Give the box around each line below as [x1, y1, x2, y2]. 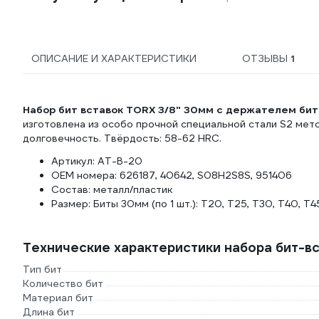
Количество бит [23, 277, 103, 291]
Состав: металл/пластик [51, 183, 172, 197]
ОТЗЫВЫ [241, 52, 291, 66]
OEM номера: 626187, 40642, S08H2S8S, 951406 [51, 169, 292, 182]
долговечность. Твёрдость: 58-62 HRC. [23, 132, 221, 145]
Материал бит [23, 291, 93, 305]
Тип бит [23, 263, 62, 276]
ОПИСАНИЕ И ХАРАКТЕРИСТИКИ [31, 52, 197, 66]
